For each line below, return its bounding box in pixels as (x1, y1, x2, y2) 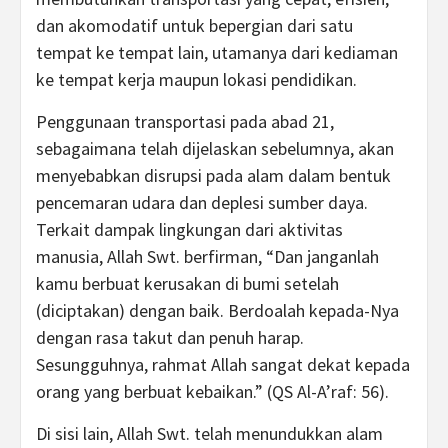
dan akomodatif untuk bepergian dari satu (36, 14, 353, 37)
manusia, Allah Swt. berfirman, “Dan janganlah (36, 245, 379, 268)
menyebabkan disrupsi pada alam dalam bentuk (36, 164, 391, 187)
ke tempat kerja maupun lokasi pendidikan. (36, 68, 357, 91)
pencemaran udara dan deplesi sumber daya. (36, 191, 368, 214)
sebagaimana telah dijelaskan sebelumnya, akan (36, 137, 394, 160)
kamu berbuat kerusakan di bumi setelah (36, 272, 339, 295)
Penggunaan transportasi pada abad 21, (36, 110, 334, 133)
